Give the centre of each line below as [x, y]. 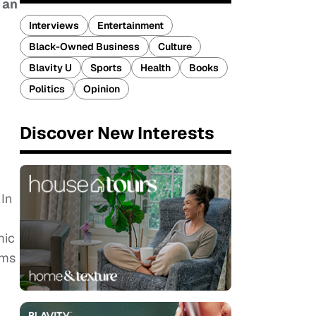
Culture [175, 47]
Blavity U [50, 68]
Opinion [102, 89]
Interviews [54, 25]
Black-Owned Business [84, 47]
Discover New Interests [117, 133]
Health [156, 68]
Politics [47, 89]
